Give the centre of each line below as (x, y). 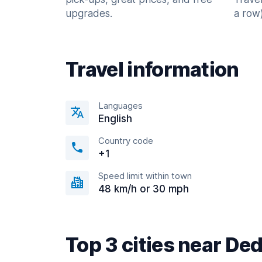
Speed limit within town (145, 176)
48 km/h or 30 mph (144, 189)
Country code (126, 141)
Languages (120, 106)
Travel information (152, 69)
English (115, 119)
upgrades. (89, 13)
